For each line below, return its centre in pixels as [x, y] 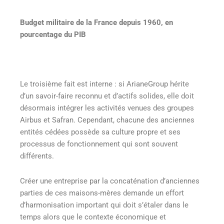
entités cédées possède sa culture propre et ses [100, 132]
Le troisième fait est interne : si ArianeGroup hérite [104, 84]
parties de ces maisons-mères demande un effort [102, 193]
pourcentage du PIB [53, 35]
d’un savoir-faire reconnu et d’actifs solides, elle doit [107, 96]
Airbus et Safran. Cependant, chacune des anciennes [107, 120]
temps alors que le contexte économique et [93, 217]
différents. [37, 156]
